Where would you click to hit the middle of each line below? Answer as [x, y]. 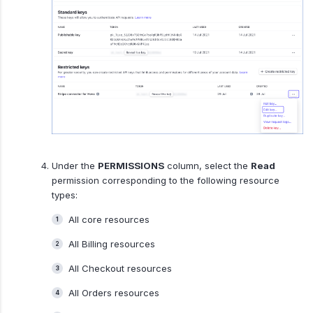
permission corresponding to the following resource [165, 181]
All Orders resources [114, 293]
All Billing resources [112, 244]
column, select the [207, 166]
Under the [74, 166]
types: [64, 195]
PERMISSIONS [131, 166]
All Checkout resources [120, 269]
